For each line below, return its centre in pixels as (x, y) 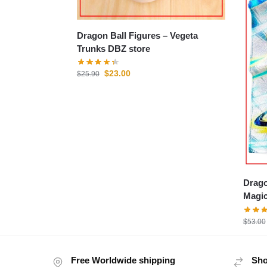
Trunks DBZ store (113, 48)
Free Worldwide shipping (123, 260)
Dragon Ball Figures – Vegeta (123, 35)
